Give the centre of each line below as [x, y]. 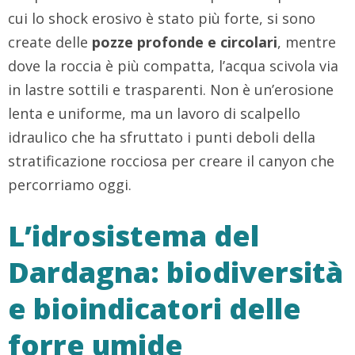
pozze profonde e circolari [185, 42]
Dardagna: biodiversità [176, 273]
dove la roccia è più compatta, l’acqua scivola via [173, 66]
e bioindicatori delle [155, 309]
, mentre [307, 42]
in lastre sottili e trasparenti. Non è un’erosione [171, 90]
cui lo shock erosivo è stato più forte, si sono [162, 19]
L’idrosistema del [134, 236]
